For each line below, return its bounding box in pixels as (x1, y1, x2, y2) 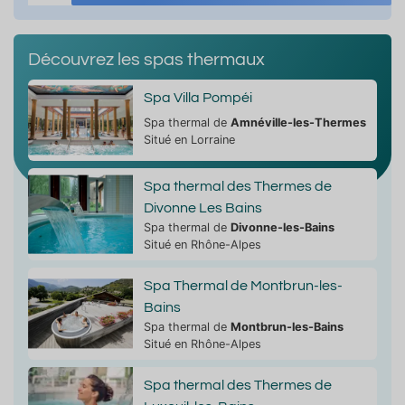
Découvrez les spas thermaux (28, 50, 265, 69)
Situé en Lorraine (143, 132, 235, 146)
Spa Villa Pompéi (143, 89, 252, 105)
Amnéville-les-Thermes (230, 115, 366, 129)
